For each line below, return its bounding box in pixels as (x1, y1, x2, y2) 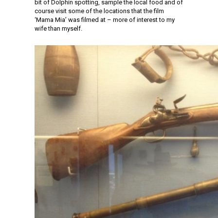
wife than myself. (35, 25, 82, 32)
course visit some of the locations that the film (35, 7, 164, 15)
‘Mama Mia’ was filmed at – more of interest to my (35, 16, 175, 23)
